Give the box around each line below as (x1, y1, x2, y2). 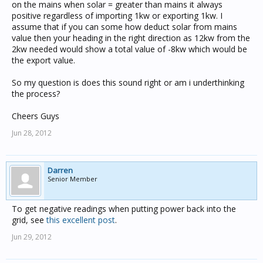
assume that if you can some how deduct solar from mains (12, 21, 237, 32)
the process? (12, 88, 60, 99)
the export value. (12, 55, 75, 66)
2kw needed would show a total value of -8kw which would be (12, 43, 247, 55)
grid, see (12, 214, 46, 225)
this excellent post (46, 214, 115, 225)
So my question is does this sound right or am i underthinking (12, 77, 244, 88)
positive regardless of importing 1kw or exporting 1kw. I (12, 10, 222, 21)
